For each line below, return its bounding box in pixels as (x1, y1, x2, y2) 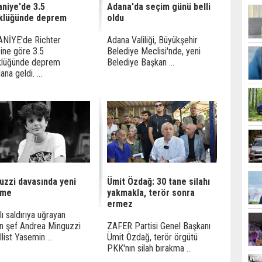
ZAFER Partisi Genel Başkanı (107, 220, 211, 232)
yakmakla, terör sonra (107, 187, 195, 198)
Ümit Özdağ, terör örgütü (107, 232, 198, 243)
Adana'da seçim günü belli (107, 1, 211, 12)
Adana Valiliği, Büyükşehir (107, 35, 198, 46)
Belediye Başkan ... (107, 57, 174, 68)
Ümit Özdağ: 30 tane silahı (107, 176, 210, 187)
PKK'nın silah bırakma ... (107, 243, 192, 254)
